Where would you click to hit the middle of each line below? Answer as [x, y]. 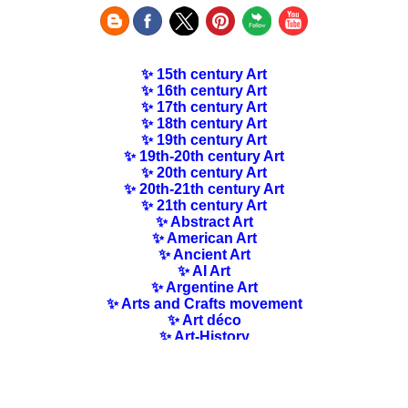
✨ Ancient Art [204, 255]
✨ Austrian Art [204, 386]
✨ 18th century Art [204, 124]
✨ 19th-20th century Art [204, 157]
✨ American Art [204, 239]
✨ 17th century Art [204, 107]
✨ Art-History [204, 337]
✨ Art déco [204, 321]
